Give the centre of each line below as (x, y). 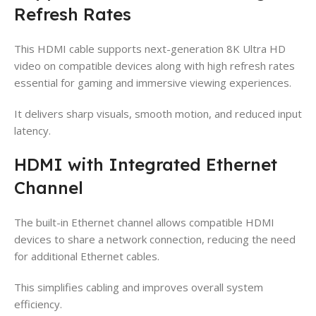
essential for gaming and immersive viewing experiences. (153, 82)
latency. (32, 130)
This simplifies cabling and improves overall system (139, 287)
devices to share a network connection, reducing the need (155, 239)
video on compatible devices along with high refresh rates (154, 65)
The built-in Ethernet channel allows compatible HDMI (144, 222)
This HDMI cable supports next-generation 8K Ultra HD (150, 48)
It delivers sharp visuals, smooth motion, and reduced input (158, 113)
